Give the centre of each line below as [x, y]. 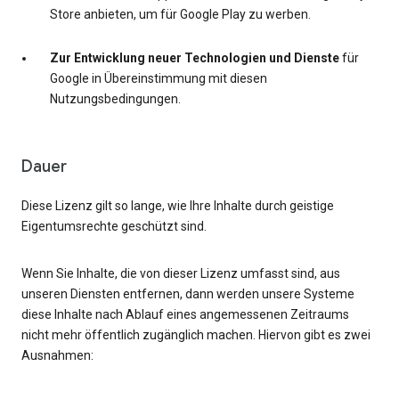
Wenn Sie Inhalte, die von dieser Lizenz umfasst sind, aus [181, 274]
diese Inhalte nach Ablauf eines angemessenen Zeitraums [185, 315]
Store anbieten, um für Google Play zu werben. [180, 15]
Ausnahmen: [57, 356]
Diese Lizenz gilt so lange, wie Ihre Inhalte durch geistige [178, 206]
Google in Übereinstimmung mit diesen [159, 79]
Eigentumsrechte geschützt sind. [114, 227]
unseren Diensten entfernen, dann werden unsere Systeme [188, 294]
